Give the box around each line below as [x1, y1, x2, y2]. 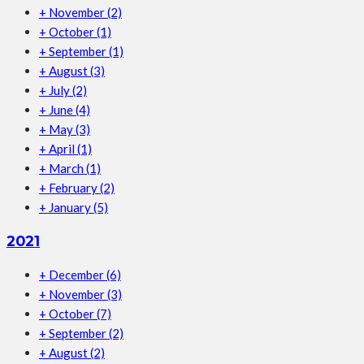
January [49, 200, 93, 215]
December [49, 267, 106, 283]
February [49, 180, 100, 196]
